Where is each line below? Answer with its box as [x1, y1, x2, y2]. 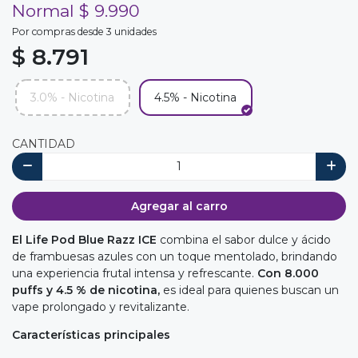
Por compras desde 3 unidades [12, 26, 157, 38]
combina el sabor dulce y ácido [160, 232, 331, 247]
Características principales [12, 327, 170, 342]
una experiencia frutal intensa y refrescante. [12, 265, 254, 280]
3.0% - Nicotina [30, 89, 114, 105]
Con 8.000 [254, 265, 319, 280]
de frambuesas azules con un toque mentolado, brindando [12, 249, 337, 264]
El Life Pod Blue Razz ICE [12, 232, 160, 247]
